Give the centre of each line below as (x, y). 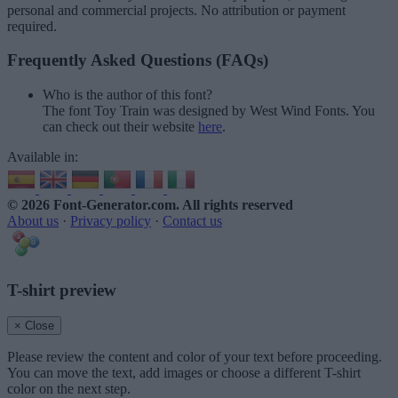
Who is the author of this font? (127, 94)
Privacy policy (111, 220)
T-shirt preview (62, 290)
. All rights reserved (235, 204)
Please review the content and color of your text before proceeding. (195, 357)
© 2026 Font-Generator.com (92, 204)
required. (32, 26)
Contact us (192, 220)
